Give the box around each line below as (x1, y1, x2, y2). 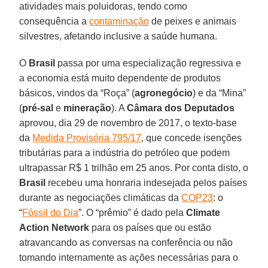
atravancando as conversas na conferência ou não (19, 237, 233, 248)
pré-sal (22, 103, 54, 114)
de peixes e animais (149, 16, 237, 27)
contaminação (89, 16, 150, 27)
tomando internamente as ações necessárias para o (19, 252, 239, 263)
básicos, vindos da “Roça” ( (19, 88, 135, 99)
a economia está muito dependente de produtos (19, 73, 221, 84)
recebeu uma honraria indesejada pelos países (45, 178, 248, 188)
